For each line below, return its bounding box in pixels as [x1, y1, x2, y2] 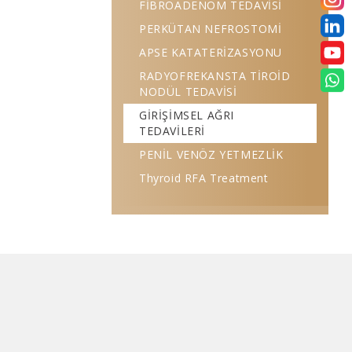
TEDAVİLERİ [139, 123, 205, 138]
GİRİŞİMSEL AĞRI [139, 108, 234, 123]
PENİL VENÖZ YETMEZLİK [139, 147, 284, 162]
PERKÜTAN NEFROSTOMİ [139, 21, 282, 36]
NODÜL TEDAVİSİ [139, 84, 237, 99]
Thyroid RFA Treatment [139, 170, 269, 185]
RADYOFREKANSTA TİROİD [139, 68, 291, 83]
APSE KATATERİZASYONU [139, 45, 282, 60]
